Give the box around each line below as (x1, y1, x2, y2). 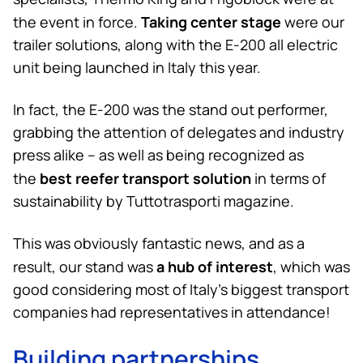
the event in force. (13, 11, 141, 32)
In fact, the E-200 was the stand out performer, (13, 99, 328, 119)
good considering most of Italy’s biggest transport (13, 279, 349, 299)
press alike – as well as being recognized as (13, 144, 304, 164)
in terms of (251, 168, 326, 188)
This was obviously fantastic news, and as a (13, 233, 305, 253)
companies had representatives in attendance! (13, 301, 331, 322)
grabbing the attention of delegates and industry (13, 122, 344, 142)
